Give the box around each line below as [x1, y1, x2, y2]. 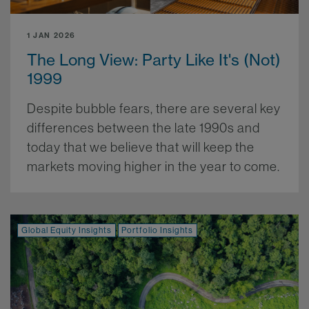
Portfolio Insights [121, 224, 194, 235]
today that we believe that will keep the [27, 138, 255, 155]
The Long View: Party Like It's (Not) [27, 49, 281, 70]
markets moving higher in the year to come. [27, 157, 280, 175]
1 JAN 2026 [27, 30, 76, 40]
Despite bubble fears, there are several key [27, 99, 281, 117]
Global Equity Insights [21, 224, 112, 235]
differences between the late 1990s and [27, 119, 260, 136]
